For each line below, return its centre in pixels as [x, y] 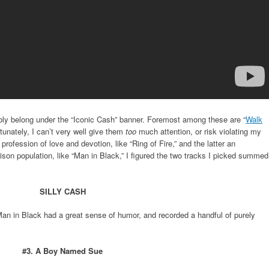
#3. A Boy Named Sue [62, 250]
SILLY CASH [62, 191]
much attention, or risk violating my [199, 131]
